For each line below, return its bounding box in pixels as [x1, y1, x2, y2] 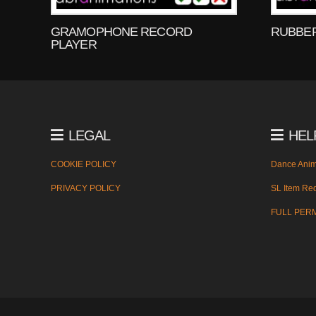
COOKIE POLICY [51, 159, 116, 170]
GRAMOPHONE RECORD [51, 25, 192, 39]
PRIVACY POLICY [51, 183, 121, 194]
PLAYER [51, 37, 97, 52]
